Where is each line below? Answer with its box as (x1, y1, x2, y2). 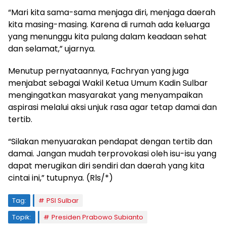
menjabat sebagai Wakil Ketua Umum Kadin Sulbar (8, 77, 208, 89)
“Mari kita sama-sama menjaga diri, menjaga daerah (8, 6, 215, 18)
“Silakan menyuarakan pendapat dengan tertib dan (8, 135, 212, 147)
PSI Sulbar (46, 195, 79, 205)
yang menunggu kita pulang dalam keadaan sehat (8, 30, 207, 42)
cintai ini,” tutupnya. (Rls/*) (8, 172, 113, 184)
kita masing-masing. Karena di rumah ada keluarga (8, 18, 210, 30)
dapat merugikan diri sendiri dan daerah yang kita (8, 159, 204, 172)
